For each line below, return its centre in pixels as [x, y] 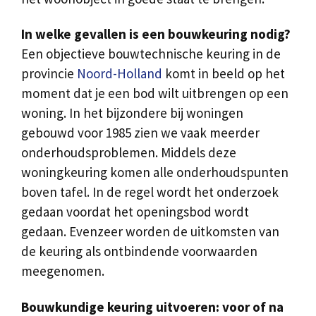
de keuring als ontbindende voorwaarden [139, 251]
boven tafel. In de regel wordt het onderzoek [150, 192]
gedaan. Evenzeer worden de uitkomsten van [150, 232]
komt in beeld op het [224, 74]
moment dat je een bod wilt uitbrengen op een [155, 93]
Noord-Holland [120, 74]
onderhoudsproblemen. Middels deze [129, 153]
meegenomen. [63, 271]
